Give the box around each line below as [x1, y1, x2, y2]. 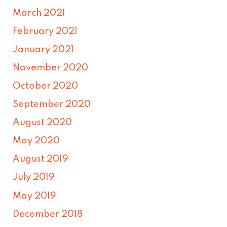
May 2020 [13, 136, 60, 146]
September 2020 [13, 100, 91, 109]
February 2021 [13, 26, 78, 36]
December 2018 [13, 209, 83, 219]
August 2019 [13, 155, 69, 164]
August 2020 [13, 118, 72, 128]
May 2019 [13, 191, 57, 201]
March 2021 [13, 8, 66, 18]
